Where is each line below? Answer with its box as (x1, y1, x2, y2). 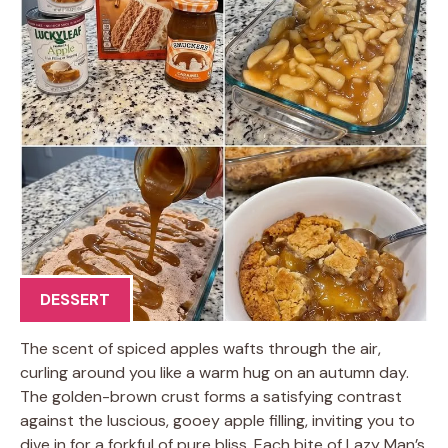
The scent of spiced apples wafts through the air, (20, 337, 381, 359)
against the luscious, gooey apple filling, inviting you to (20, 409, 415, 431)
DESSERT (40, 288, 110, 310)
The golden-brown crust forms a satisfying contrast (20, 385, 402, 407)
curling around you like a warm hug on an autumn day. (20, 361, 409, 383)
